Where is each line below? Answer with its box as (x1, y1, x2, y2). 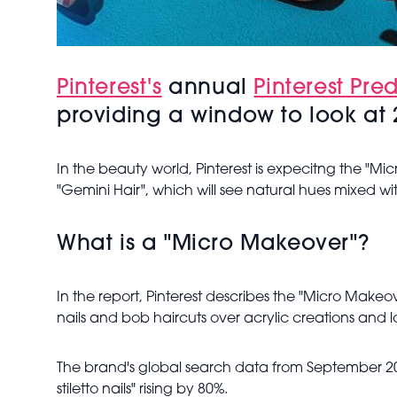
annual (161, 78, 254, 99)
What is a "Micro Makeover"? (57, 234, 370, 255)
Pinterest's (57, 78, 162, 99)
